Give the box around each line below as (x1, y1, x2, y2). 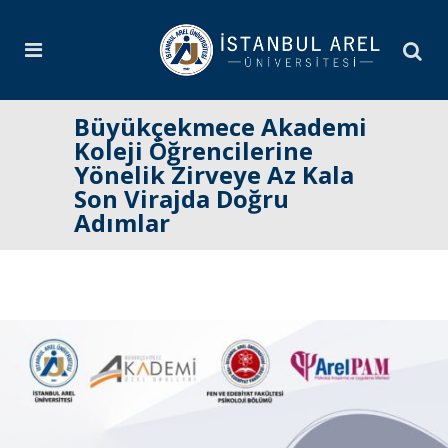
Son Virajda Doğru (74, 182, 289, 215)
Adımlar (74, 206, 170, 239)
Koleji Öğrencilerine (74, 134, 313, 167)
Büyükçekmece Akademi (74, 110, 367, 143)
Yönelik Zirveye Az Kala (74, 158, 354, 191)
